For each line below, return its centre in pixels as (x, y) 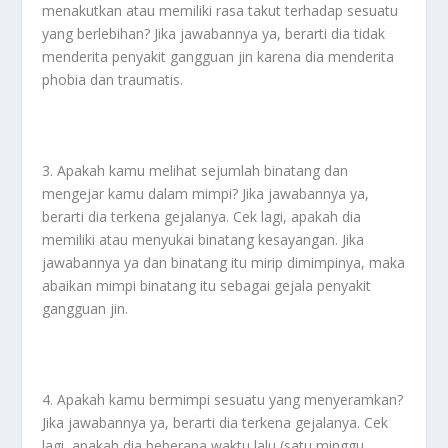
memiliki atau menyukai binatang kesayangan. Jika (203, 240)
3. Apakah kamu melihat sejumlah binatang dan (195, 171)
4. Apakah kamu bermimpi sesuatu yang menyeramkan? (223, 400)
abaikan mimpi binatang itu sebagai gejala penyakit (207, 286)
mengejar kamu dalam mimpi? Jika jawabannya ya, (206, 194)
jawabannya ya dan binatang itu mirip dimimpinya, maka (224, 263)
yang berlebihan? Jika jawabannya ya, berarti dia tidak (214, 34)
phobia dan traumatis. (113, 80)
